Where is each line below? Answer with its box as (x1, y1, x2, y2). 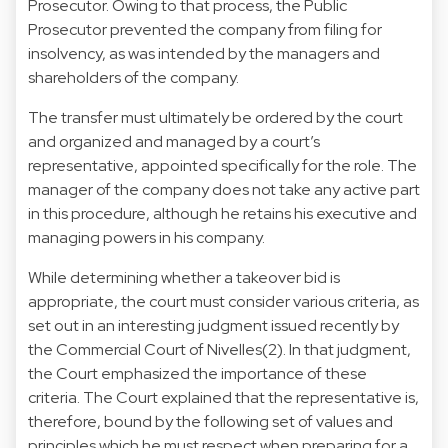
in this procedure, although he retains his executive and (28, 202, 417, 224)
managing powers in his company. (28, 226, 265, 248)
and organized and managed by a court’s (28, 130, 320, 152)
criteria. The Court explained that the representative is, (28, 386, 419, 408)
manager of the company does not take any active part (28, 178, 420, 200)
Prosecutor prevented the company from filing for (28, 18, 382, 40)
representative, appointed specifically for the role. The (28, 154, 417, 176)
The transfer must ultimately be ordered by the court (28, 106, 403, 128)
